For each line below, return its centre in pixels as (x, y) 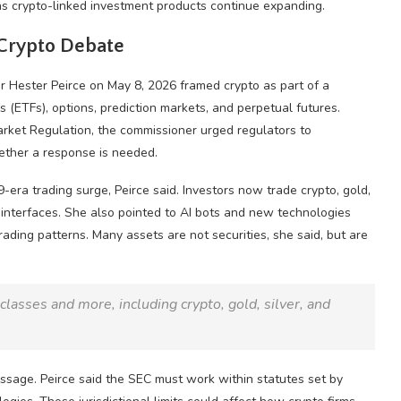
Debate (90, 46)
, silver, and (294, 304)
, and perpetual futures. (273, 108)
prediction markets (153, 108)
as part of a (294, 85)
